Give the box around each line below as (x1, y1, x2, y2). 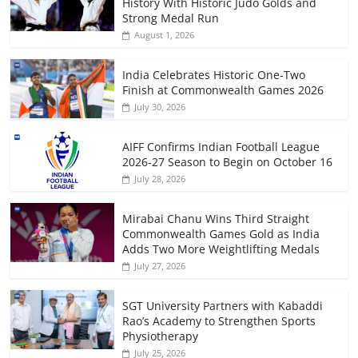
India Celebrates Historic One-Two (122, 67, 306, 83)
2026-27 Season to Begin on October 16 (122, 154, 333, 170)
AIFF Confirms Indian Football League (122, 139, 320, 155)
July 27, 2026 (134, 260, 186, 272)
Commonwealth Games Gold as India (122, 226, 320, 242)
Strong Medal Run (122, 10, 220, 26)
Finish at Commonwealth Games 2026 (122, 82, 324, 98)
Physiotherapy (122, 328, 199, 344)
